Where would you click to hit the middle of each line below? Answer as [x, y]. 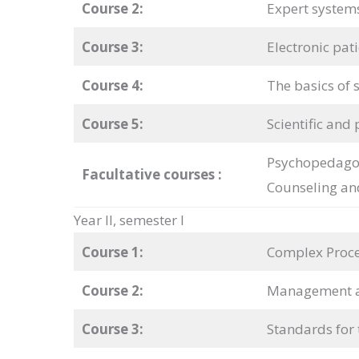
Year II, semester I [129, 220]
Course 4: [112, 86]
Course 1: [112, 252]
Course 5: [112, 124]
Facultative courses [149, 175]
